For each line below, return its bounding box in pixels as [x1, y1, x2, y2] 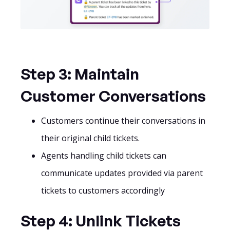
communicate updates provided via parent [41, 167, 203, 179]
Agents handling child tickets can [41, 149, 166, 161]
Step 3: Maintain [21, 64, 139, 83]
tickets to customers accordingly [41, 184, 165, 196]
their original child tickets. [41, 132, 140, 144]
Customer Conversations [21, 86, 206, 105]
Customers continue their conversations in [41, 114, 205, 126]
